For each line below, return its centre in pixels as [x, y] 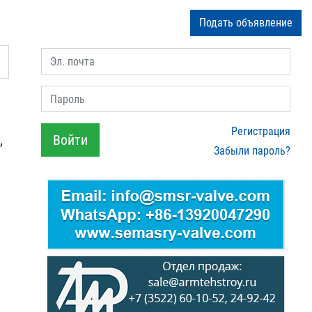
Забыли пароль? [252, 151]
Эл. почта [63, 56]
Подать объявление [246, 23]
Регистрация [261, 131]
